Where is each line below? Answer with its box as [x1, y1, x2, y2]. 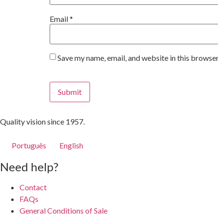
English [59, 141, 83, 150]
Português [12, 141, 47, 150]
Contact [19, 182, 47, 192]
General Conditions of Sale [19, 206, 108, 216]
